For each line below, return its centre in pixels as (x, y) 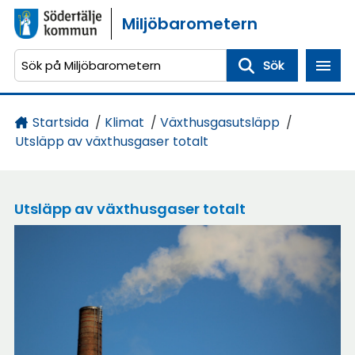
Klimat (124, 123)
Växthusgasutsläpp (219, 123)
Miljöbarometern (189, 24)
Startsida (60, 123)
